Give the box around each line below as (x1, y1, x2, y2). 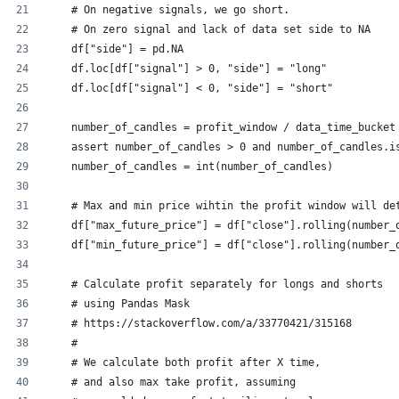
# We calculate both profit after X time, (46, 356, 321, 369)
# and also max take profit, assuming (46, 376, 296, 388)
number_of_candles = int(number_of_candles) (46, 160, 333, 173)
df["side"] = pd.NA (46, 43, 183, 55)
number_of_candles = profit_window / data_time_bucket (46, 121, 395, 134)
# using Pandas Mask (46, 297, 190, 310)
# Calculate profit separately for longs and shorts (46, 278, 383, 290)
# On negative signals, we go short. (46, 4, 289, 16)
